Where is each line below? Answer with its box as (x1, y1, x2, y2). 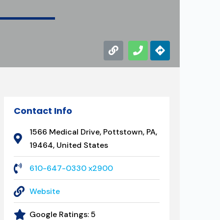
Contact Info (13, 105, 72, 117)
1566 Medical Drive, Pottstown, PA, (29, 127, 158, 137)
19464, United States (29, 140, 109, 150)
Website (29, 186, 60, 196)
